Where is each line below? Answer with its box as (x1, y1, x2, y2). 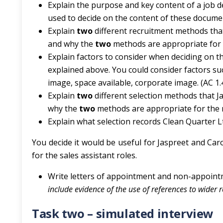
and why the (48, 38, 95, 49)
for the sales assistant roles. (32, 150, 137, 161)
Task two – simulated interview (32, 205, 214, 222)
